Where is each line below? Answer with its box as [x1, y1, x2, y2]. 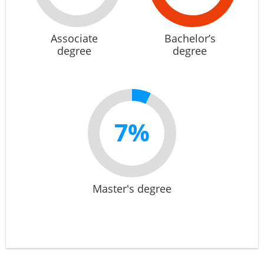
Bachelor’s [164, 31, 216, 45]
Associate [51, 31, 98, 45]
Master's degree [93, 181, 171, 196]
